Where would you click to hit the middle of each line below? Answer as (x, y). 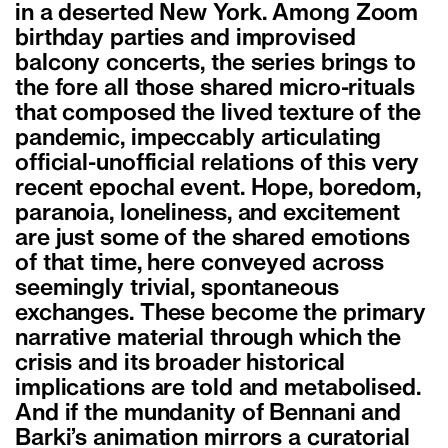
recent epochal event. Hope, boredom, (218, 189)
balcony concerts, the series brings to (215, 64)
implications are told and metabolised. (218, 389)
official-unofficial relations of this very (217, 164)
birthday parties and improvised (185, 39)
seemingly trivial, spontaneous (177, 289)
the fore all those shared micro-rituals (215, 89)
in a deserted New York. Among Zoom (217, 14)
